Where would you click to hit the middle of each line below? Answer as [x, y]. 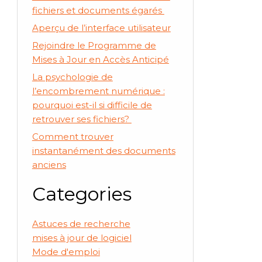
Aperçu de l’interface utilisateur [101, 27]
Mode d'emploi [66, 251]
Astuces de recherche [81, 223]
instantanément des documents [104, 150]
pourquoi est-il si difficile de [92, 105]
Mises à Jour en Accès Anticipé [100, 59]
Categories [82, 194]
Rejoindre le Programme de [94, 45]
